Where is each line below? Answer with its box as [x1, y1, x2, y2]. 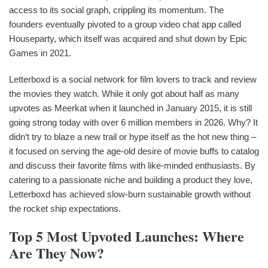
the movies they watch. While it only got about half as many [9, 88, 239, 99]
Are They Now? [9, 242, 104, 263]
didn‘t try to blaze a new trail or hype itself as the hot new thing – [9, 131, 256, 142]
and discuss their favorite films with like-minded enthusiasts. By [9, 160, 255, 170]
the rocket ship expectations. [9, 203, 121, 214]
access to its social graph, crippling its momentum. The [9, 4, 224, 15]
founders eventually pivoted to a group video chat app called [9, 19, 241, 29]
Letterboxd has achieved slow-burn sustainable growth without [9, 188, 251, 199]
